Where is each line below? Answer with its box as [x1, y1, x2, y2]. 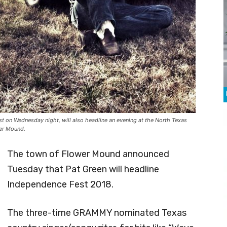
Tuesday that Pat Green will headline [7, 163, 159, 175]
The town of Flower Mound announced [7, 148, 169, 160]
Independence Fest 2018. [7, 178, 113, 190]
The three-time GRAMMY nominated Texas [7, 207, 186, 218]
